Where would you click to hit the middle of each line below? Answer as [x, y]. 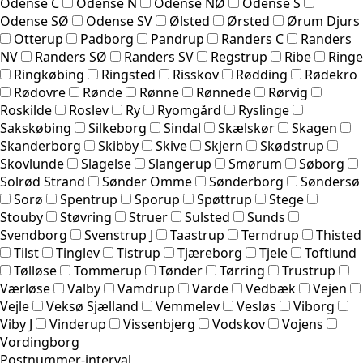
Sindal [182, 128]
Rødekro [331, 75]
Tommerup [108, 271]
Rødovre [40, 93]
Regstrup [239, 57]
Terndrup [270, 235]
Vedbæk [271, 289]
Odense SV [119, 21]
